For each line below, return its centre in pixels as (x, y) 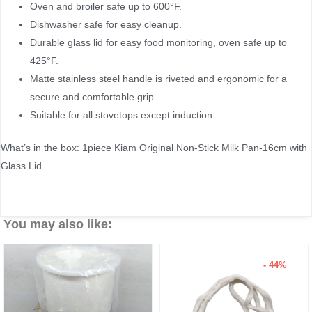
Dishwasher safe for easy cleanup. (106, 25)
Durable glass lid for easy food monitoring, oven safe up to (158, 43)
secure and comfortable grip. (93, 97)
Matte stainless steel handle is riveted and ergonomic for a (158, 79)
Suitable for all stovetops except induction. (123, 115)
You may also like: (58, 224)
